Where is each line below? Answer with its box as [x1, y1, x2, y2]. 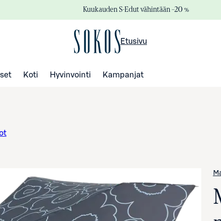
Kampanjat [103, 71, 144, 79]
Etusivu [120, 37, 147, 45]
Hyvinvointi [50, 71, 91, 79]
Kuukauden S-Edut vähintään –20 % [83, 5, 189, 13]
